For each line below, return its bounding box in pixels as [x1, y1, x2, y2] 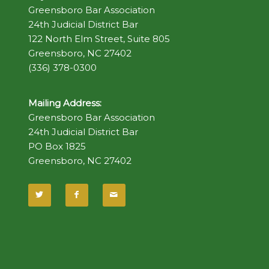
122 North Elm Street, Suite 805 [28, 32, 170, 44]
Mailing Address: [28, 97, 101, 109]
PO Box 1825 [28, 141, 86, 153]
